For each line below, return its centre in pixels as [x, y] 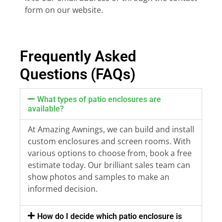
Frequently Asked [78, 56]
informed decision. [63, 189]
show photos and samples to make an [99, 177]
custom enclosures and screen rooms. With [109, 141]
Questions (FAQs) [78, 74]
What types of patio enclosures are [99, 99]
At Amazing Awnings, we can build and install [111, 129]
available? [46, 109]
